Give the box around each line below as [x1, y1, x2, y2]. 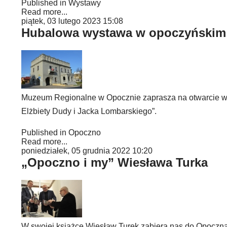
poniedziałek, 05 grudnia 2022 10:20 [21, 146, 153, 155]
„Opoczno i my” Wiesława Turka [21, 156, 208, 169]
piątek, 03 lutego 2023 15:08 [21, 17, 123, 25]
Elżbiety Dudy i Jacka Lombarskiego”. [21, 107, 157, 116]
